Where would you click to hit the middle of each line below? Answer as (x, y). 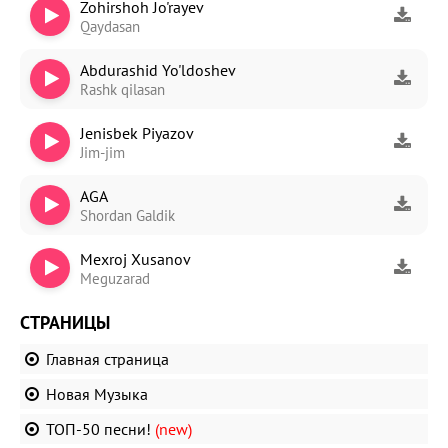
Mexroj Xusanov (135, 258)
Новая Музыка (97, 394)
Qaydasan (110, 26)
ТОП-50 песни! (100, 429)
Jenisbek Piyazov (137, 132)
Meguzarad (115, 278)
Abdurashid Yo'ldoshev (158, 69)
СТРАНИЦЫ (65, 322)
